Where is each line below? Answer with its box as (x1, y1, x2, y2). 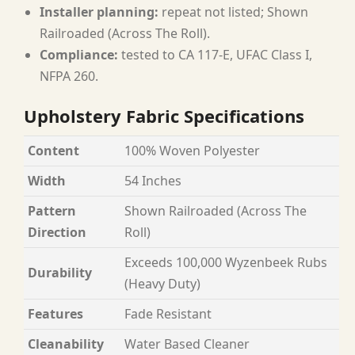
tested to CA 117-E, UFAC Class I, (118, 45, 312, 63)
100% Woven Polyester (124, 141, 260, 159)
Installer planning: (40, 2, 158, 21)
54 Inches (124, 171, 181, 189)
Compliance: (40, 45, 118, 63)
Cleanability (28, 334, 104, 353)
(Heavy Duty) (124, 274, 200, 292)
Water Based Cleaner (124, 334, 250, 353)
